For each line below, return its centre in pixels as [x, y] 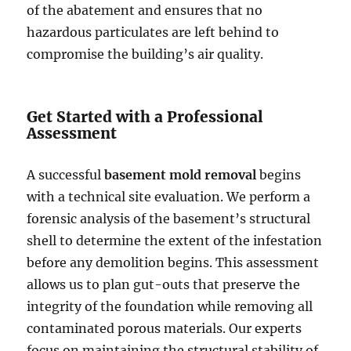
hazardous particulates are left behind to [153, 32]
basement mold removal [181, 174]
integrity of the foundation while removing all [170, 306]
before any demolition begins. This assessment [173, 262]
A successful [66, 174]
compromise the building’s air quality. [145, 54]
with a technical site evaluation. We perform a [169, 196]
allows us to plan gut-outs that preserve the [164, 284]
